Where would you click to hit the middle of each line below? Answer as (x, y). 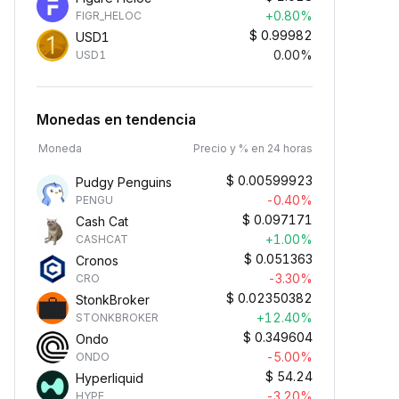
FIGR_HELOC (109, 16)
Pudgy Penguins (124, 182)
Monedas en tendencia (116, 119)
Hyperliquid (110, 378)
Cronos (97, 261)
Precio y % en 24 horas (253, 148)
